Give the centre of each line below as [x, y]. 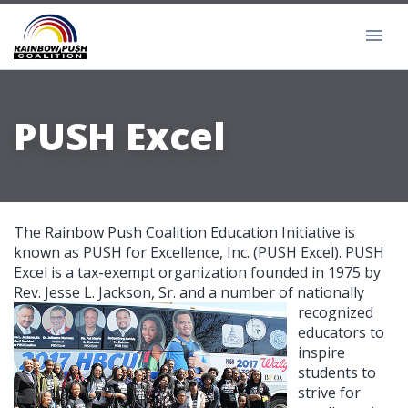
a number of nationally [285, 293]
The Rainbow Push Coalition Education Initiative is [184, 233]
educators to [341, 333]
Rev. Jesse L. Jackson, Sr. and [109, 293]
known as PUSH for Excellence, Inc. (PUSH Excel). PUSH [199, 253]
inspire [321, 353]
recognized [336, 313]
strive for [329, 393]
